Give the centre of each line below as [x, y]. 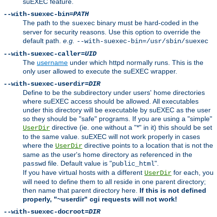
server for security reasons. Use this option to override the [112, 32]
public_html [133, 163]
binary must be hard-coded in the [147, 23]
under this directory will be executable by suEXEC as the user [117, 110]
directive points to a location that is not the [148, 145]
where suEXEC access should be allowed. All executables [111, 101]
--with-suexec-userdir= [46, 84]
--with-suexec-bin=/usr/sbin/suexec [142, 41]
